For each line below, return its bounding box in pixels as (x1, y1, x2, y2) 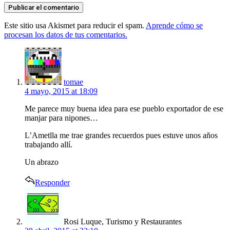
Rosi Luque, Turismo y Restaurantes (64, 217, 182, 226)
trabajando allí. (25, 140, 72, 149)
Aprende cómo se (146, 21, 203, 30)
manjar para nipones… (25, 113, 98, 122)
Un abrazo (25, 157, 59, 166)
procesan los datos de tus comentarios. (4, 30, 127, 39)
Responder (35, 178, 70, 187)
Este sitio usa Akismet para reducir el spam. (4, 21, 146, 30)
